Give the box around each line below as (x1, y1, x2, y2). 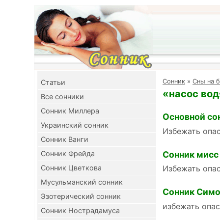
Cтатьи (41, 78, 65, 86)
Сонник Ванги (41, 135, 88, 143)
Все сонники (41, 92, 84, 101)
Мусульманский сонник (41, 178, 123, 186)
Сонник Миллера (41, 107, 99, 115)
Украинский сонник (41, 121, 109, 129)
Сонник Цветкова (41, 164, 102, 172)
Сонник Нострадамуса (41, 206, 120, 215)
